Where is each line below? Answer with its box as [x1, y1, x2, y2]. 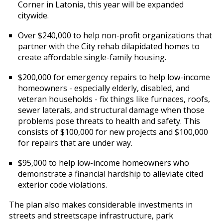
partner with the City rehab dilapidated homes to [17, 41, 200, 52]
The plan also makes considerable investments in [8, 199, 193, 211]
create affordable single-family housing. [17, 52, 168, 63]
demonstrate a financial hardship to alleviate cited [17, 168, 203, 180]
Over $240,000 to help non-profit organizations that [17, 30, 212, 41]
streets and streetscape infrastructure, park [8, 210, 173, 222]
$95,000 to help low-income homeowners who [17, 157, 189, 169]
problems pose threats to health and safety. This [17, 115, 200, 127]
